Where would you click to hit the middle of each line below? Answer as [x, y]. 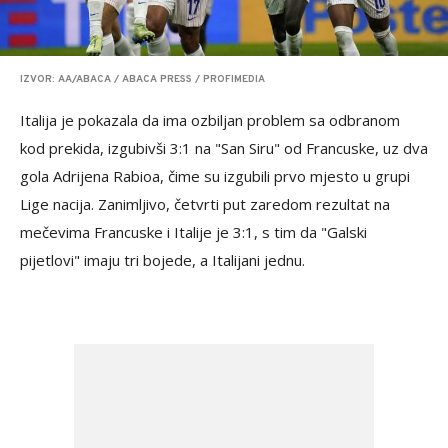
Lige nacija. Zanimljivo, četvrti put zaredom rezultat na [205, 204]
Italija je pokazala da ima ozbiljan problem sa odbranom [210, 120]
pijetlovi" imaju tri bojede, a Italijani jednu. [162, 260]
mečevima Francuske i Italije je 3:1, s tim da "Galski [193, 232]
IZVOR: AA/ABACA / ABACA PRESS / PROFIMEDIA [142, 80]
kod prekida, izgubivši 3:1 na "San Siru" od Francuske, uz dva [224, 148]
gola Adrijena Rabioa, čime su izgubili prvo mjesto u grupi [215, 176]
